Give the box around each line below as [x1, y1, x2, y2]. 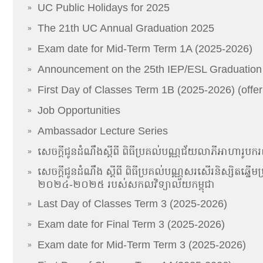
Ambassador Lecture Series [38, 124, 168, 137]
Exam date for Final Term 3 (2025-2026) [38, 218, 225, 230]
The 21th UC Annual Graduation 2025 [38, 22, 214, 34]
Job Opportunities [38, 104, 120, 116]
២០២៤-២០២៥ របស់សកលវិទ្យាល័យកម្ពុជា [38, 178, 215, 190]
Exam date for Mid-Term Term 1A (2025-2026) [38, 42, 252, 55]
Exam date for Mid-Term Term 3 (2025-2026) [38, 238, 246, 251]
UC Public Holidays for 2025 [38, 1, 170, 14]
